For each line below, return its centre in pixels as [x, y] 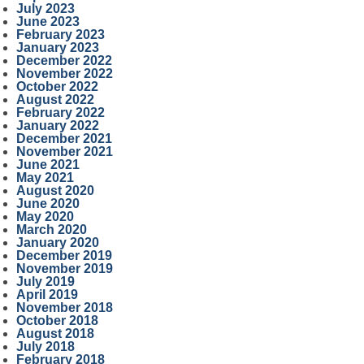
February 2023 [60, 35]
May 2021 [45, 178]
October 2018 [57, 321]
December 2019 [64, 256]
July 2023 [45, 9]
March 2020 [51, 230]
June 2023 [48, 22]
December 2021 [64, 139]
